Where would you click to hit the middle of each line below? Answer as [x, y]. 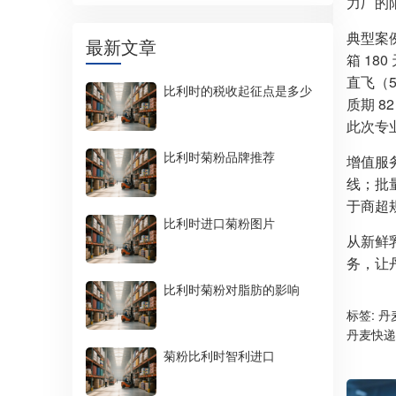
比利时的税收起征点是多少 [238, 90]
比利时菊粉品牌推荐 [219, 156]
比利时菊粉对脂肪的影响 [232, 289]
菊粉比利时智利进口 [219, 355]
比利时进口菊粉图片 [219, 223]
